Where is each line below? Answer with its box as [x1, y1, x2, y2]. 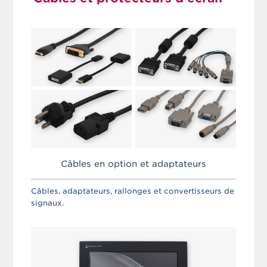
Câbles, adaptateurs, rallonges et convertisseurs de [31, 186, 235, 195]
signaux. [31, 198, 64, 207]
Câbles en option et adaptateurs [61, 158, 206, 169]
